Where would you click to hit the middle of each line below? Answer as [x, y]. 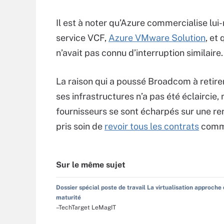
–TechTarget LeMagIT [86, 207]
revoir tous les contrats [152, 126]
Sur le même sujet [91, 165]
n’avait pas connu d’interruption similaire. [139, 53]
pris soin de [80, 126]
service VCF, [82, 38]
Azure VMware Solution [157, 38]
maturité [68, 197]
